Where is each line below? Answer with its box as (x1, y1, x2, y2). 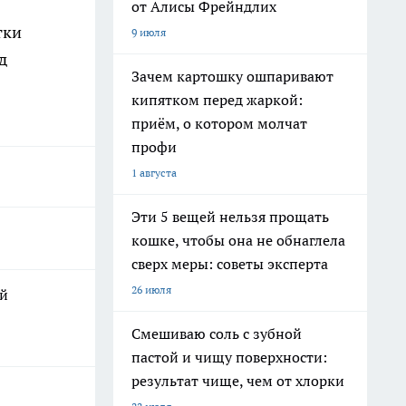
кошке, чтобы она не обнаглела (131, 231, 345, 249)
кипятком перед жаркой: (131, 91, 303, 109)
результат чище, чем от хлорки (131, 372, 344, 390)
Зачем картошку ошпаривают (131, 67, 333, 85)
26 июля (131, 283, 171, 296)
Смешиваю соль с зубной (131, 324, 302, 343)
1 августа (131, 166, 177, 179)
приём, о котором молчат (131, 114, 307, 132)
